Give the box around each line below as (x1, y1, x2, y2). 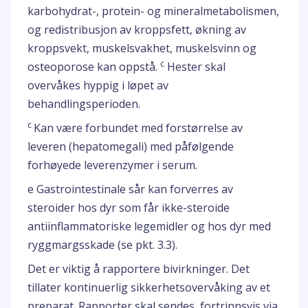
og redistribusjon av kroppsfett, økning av (27, 22, 246, 37)
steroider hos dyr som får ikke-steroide (27, 200, 230, 215)
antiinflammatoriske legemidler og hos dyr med (27, 219, 271, 234)
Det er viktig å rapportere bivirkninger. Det (27, 261, 250, 276)
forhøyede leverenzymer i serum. (27, 157, 197, 173)
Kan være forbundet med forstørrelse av (34, 120, 243, 135)
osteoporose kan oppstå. (27, 59, 160, 74)
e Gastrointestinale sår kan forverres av (27, 181, 233, 197)
